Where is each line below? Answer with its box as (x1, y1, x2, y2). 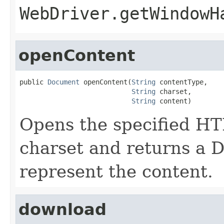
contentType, (155, 77, 207, 86)
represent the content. (19, 161, 213, 181)
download (18, 200, 106, 218)
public (19, 77, 47, 86)
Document (47, 77, 79, 86)
